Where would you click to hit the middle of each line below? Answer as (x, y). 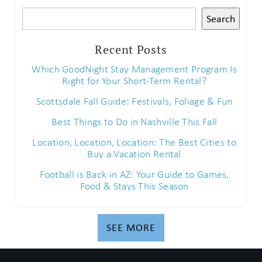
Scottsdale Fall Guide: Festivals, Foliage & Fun (134, 101)
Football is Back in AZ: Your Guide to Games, (134, 174)
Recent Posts (131, 49)
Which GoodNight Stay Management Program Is (134, 69)
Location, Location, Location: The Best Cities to (134, 142)
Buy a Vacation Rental (134, 154)
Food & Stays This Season (134, 186)
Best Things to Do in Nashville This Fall (135, 121)
